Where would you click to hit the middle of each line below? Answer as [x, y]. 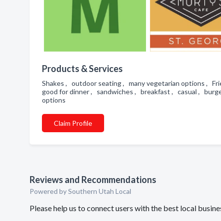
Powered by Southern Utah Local [80, 191]
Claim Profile [73, 123]
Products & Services [82, 69]
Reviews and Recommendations [93, 180]
